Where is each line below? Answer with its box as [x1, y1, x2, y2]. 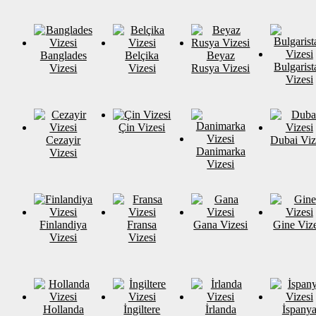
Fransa [127, 218, 157, 231]
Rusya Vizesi [191, 61, 250, 74]
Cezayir [46, 133, 81, 146]
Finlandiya [39, 218, 87, 231]
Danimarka [195, 145, 245, 157]
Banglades [39, 49, 87, 61]
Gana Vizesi [193, 218, 248, 231]
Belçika [125, 49, 159, 61]
